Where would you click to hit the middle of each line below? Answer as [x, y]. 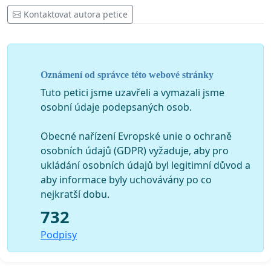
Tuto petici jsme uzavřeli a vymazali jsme [132, 92]
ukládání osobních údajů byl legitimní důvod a [145, 165]
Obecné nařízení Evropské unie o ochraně [136, 136]
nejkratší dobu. [75, 194]
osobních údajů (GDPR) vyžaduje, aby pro [135, 150]
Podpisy [59, 234]
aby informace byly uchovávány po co [126, 179]
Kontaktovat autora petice [76, 15]
